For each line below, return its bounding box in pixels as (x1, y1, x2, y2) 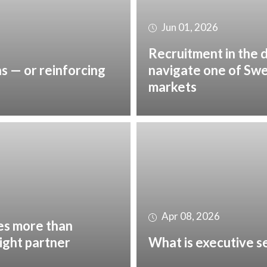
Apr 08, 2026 (160, 209, 220, 222)
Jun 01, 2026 (160, 20, 218, 33)
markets (148, 78, 197, 95)
